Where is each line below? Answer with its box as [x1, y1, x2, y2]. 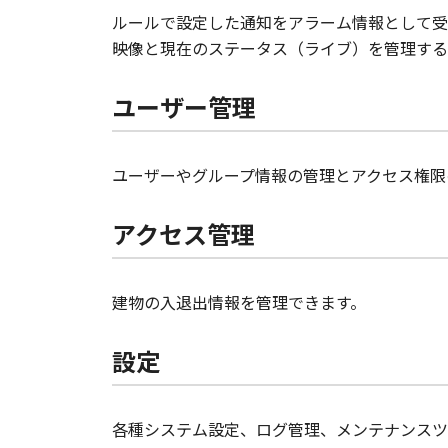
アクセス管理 [112, 215, 255, 251]
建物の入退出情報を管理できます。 [112, 289, 366, 314]
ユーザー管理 [112, 88, 256, 124]
